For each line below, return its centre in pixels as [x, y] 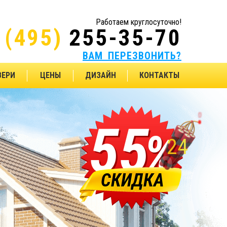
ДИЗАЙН [101, 75]
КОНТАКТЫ [159, 75]
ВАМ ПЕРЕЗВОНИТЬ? [132, 56]
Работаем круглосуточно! [139, 22]
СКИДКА [132, 180]
